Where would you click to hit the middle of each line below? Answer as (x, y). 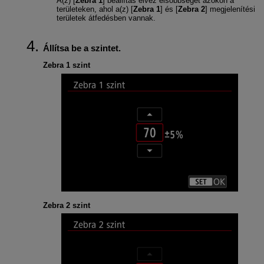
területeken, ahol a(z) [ (95, 9)
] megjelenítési (230, 9)
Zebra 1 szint (66, 65)
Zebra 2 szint (66, 205)
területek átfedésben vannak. (106, 18)
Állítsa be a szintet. (82, 48)
